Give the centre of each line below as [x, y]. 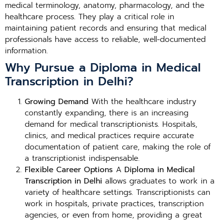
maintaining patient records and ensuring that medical [106, 28]
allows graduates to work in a [158, 181]
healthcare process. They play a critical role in [90, 17]
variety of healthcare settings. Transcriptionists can [117, 192]
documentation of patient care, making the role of [118, 147]
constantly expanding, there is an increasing [107, 113]
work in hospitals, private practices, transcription [114, 204]
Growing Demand [56, 102]
